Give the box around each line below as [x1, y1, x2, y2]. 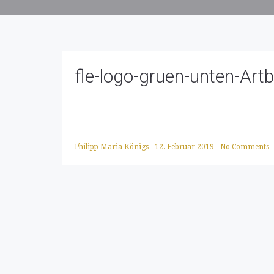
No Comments [220, 143, 269, 151]
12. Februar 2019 [155, 143, 216, 151]
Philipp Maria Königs [75, 143, 150, 151]
